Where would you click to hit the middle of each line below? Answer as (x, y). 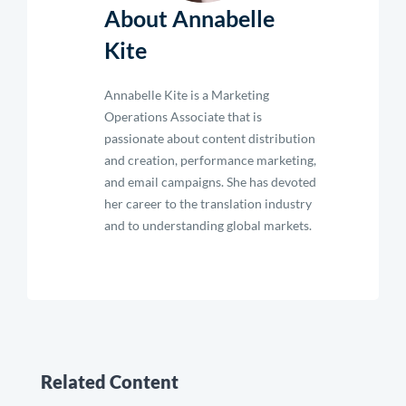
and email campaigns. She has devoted (210, 182)
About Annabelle (189, 18)
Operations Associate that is (183, 116)
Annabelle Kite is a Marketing (187, 95)
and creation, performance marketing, (210, 160)
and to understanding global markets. (208, 225)
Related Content (110, 382)
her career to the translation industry (208, 203)
